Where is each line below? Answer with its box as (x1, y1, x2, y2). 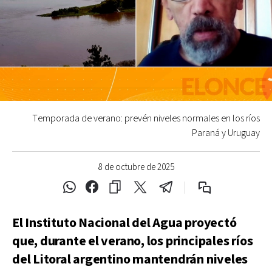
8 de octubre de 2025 (98, 161, 174, 173)
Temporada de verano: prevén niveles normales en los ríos (32, 112, 260, 125)
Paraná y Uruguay (192, 126, 260, 140)
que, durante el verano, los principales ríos (12, 232, 253, 250)
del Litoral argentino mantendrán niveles (12, 250, 248, 268)
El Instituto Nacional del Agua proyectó (12, 214, 237, 232)
